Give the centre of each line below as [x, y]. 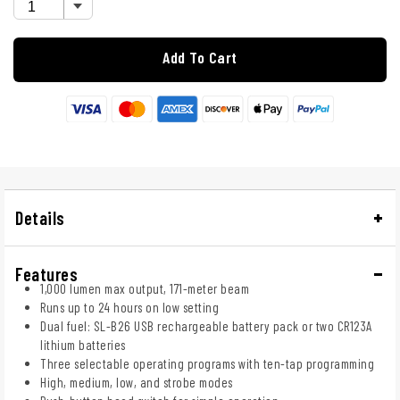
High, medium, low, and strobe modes [137, 383]
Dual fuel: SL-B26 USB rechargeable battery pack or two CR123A [206, 326]
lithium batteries [83, 345]
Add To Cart [200, 57]
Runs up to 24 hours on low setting [129, 308]
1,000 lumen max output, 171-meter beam [145, 289]
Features [46, 275]
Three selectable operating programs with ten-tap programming [207, 364]
